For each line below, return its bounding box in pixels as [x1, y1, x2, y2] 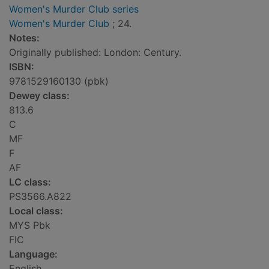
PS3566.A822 [9, 190, 71, 203]
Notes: [9, 32, 40, 44]
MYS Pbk [9, 219, 50, 232]
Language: [9, 248, 58, 261]
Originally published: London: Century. [9, 46, 181, 59]
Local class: [9, 205, 63, 217]
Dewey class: [9, 89, 70, 102]
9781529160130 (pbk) [9, 75, 109, 88]
